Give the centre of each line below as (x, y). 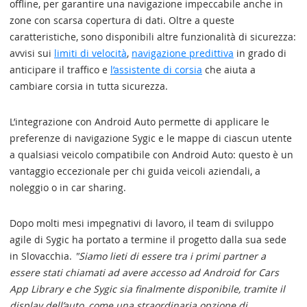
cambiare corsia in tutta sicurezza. (89, 86)
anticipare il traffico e (60, 70)
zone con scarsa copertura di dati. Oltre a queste (122, 20)
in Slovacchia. (42, 256)
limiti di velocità (90, 53)
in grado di (260, 53)
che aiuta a (229, 70)
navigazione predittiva (183, 53)
